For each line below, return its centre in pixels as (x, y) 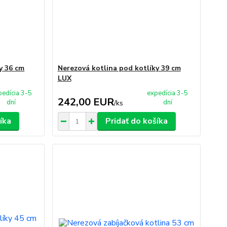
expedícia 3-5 (168, 93)
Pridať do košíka (136, 121)
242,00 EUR (86, 102)
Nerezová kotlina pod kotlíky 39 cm (119, 68)
